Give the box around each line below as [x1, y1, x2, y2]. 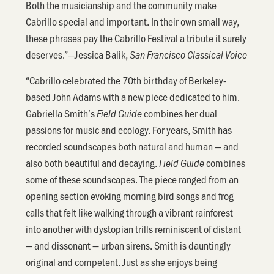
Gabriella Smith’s [26, 105, 97, 120]
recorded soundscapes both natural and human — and [26, 138, 239, 154]
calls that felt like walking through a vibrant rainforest [26, 204, 234, 220]
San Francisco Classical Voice [130, 48, 248, 62]
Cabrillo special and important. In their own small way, [26, 14, 240, 29]
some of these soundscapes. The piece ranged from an [26, 171, 239, 187]
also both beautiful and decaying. [26, 155, 160, 170]
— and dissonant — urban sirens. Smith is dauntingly [26, 237, 231, 253]
